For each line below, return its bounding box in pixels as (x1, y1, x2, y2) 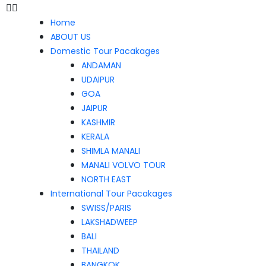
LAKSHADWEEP (81, 216, 138, 229)
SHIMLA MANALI (81, 145, 140, 157)
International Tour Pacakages (50, 188, 173, 200)
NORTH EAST (81, 173, 131, 186)
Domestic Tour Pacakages (50, 45, 160, 58)
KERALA (81, 131, 109, 143)
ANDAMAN (81, 59, 121, 72)
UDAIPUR (81, 74, 115, 86)
